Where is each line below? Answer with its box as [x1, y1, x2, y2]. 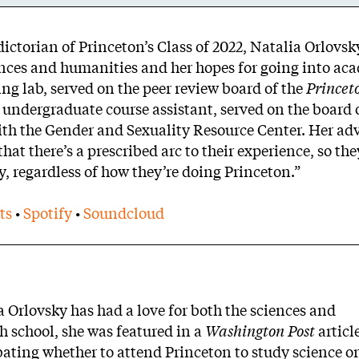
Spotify [23, 204, 72, 223]
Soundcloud [83, 204, 164, 223]
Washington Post [205, 321, 315, 341]
